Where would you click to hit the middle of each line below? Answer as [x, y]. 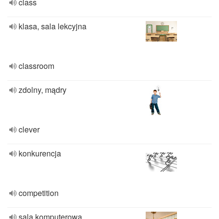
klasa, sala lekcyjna [53, 26]
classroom [36, 66]
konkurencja [40, 153]
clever [29, 129]
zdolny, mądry [43, 90]
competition [39, 193]
